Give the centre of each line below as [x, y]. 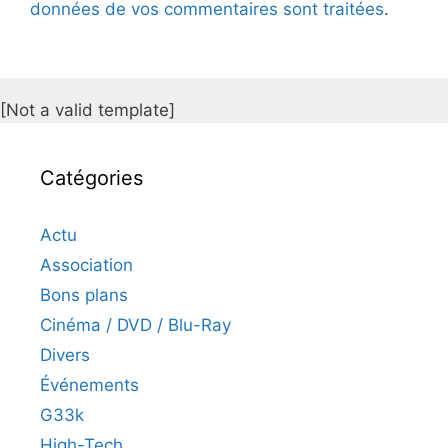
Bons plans [84, 294]
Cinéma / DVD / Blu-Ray [135, 324]
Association [86, 264]
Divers [65, 354]
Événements [89, 384]
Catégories [91, 177]
